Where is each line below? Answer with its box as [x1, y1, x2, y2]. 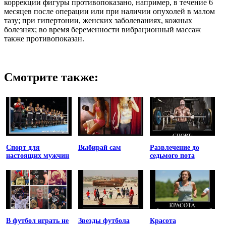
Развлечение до [149, 144, 199, 152]
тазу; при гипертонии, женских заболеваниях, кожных [4, 16, 192, 25]
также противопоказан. [4, 34, 84, 43]
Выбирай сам [78, 144, 121, 152]
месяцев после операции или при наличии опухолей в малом [4, 7, 215, 16]
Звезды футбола [78, 217, 130, 225]
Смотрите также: [4, 70, 98, 84]
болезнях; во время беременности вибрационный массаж [4, 25, 201, 34]
